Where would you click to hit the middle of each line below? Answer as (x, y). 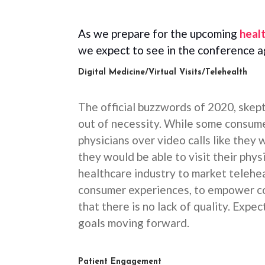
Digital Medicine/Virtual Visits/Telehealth (163, 72)
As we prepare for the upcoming (159, 33)
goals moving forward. (134, 223)
